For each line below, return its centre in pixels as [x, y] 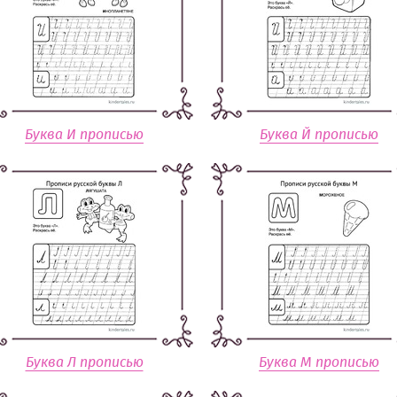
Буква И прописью [84, 135]
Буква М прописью [319, 362]
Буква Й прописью [319, 135]
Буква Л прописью [84, 362]
